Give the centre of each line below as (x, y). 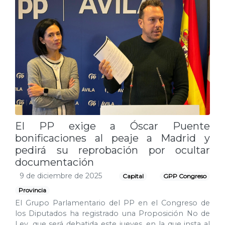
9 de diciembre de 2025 (61, 176)
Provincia (33, 190)
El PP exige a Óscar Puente (113, 126)
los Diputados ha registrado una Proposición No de (113, 214)
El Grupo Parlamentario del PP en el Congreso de (113, 203)
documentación (54, 162)
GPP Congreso (185, 176)
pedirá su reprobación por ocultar (113, 150)
